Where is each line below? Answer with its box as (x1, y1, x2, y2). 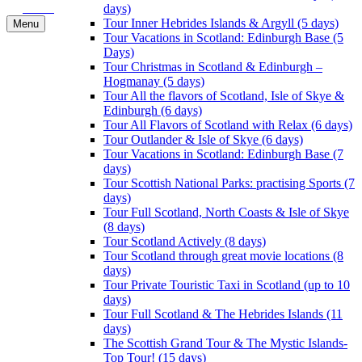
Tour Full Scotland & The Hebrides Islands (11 (103, 307, 343, 321)
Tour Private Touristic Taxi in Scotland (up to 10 (103, 278, 350, 292)
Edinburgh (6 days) (103, 103, 202, 117)
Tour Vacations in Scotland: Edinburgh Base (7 (103, 147, 343, 161)
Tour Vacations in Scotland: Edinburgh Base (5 (103, 31, 343, 44)
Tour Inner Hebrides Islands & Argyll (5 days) (103, 16, 339, 30)
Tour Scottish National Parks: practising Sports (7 (103, 176, 355, 190)
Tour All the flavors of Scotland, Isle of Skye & (103, 89, 344, 103)
